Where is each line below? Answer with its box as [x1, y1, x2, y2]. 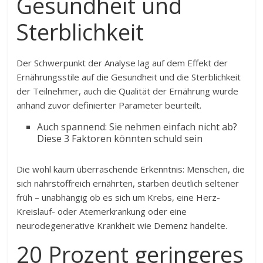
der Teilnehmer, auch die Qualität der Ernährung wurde [16, 85, 239, 97]
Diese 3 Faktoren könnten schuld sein [37, 132, 203, 145]
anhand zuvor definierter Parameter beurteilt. [16, 99, 202, 111]
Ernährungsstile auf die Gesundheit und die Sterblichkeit [16, 71, 241, 83]
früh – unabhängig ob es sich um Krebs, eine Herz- [16, 191, 221, 203]
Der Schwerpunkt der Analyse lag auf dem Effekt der [16, 57, 228, 69]
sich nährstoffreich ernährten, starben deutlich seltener [16, 177, 240, 189]
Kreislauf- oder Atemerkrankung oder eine [16, 205, 187, 217]
